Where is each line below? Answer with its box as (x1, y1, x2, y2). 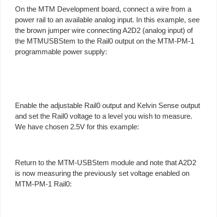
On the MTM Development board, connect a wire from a (15, 4, 191, 13)
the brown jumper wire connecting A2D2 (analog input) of (15, 26, 193, 34)
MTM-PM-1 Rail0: (15, 179, 72, 188)
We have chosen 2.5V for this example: (15, 122, 139, 131)
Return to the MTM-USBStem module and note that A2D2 (15, 158, 196, 167)
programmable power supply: (15, 47, 107, 56)
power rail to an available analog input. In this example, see (15, 15, 200, 24)
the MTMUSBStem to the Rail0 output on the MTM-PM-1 (15, 36, 194, 45)
